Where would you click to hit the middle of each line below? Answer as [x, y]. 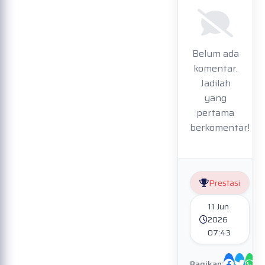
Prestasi [224, 183]
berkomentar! [220, 128]
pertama [215, 113]
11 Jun [218, 207]
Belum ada [215, 54]
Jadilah [215, 83]
